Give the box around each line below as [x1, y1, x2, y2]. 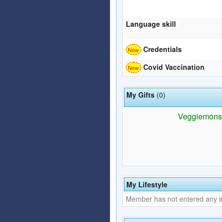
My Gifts [126, 89, 155, 100]
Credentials [143, 44, 182, 54]
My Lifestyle [126, 179, 167, 189]
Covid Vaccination [143, 61, 205, 72]
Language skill [126, 18, 176, 29]
